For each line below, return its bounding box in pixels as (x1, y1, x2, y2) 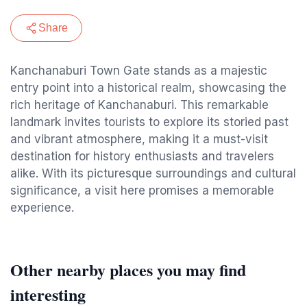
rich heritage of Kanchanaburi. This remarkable (10, 98, 269, 112)
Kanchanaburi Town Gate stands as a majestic (10, 64, 267, 77)
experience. (10, 201, 74, 214)
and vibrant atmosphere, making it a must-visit (10, 132, 268, 146)
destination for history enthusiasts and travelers (10, 149, 274, 163)
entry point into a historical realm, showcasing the (10, 81, 286, 95)
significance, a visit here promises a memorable (10, 184, 274, 197)
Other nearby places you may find (10, 258, 246, 282)
